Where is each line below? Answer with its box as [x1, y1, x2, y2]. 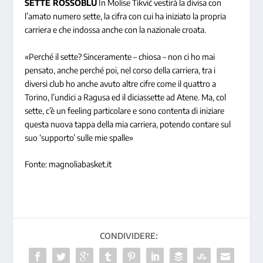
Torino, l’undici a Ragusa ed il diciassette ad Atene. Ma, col [25, 92, 227, 102]
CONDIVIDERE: [99, 230, 158, 241]
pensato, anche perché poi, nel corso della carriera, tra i [25, 65, 216, 75]
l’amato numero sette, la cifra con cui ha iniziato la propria [25, 11, 227, 22]
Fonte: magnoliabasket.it [25, 159, 112, 169]
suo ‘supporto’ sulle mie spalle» [25, 132, 134, 143]
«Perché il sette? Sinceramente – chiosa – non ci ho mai [25, 51, 215, 62]
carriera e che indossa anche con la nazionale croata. [25, 25, 207, 35]
